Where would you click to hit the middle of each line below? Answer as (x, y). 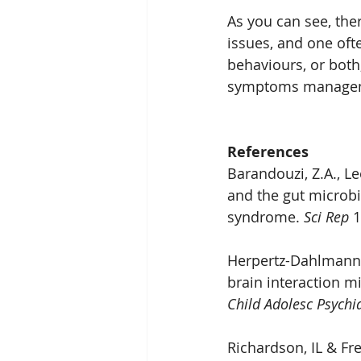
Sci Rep (326, 217)
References (268, 152)
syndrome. (266, 217)
